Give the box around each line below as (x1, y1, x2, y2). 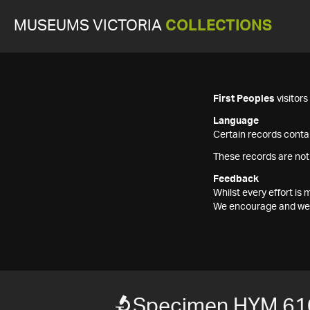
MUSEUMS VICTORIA (14, 19, 165, 33)
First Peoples (213, 94, 275, 104)
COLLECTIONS (165, 19, 272, 33)
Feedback (213, 174, 259, 184)
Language (213, 116, 259, 126)
